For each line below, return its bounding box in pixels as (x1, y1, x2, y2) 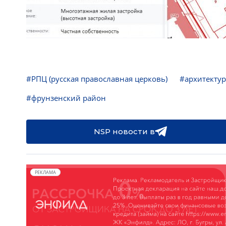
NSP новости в (93, 127, 155, 136)
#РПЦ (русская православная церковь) (26, 74, 167, 84)
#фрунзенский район (26, 93, 106, 103)
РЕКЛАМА (35, 169, 56, 176)
